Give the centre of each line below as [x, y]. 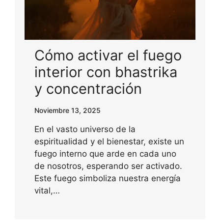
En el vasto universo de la [85, 129]
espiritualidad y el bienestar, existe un [109, 141]
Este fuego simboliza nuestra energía [108, 178]
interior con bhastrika [106, 72]
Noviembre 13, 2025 [68, 110]
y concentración [88, 88]
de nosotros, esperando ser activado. [108, 166]
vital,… [47, 190]
